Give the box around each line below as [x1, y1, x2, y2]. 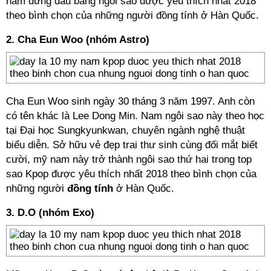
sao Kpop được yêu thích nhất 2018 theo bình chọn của [6, 168, 256, 180]
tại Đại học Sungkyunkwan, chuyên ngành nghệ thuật [6, 125, 245, 136]
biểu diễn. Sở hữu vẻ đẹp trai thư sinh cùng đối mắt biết [6, 139, 258, 151]
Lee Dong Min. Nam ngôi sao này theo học [73, 110, 264, 122]
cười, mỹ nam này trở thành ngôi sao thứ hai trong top [6, 154, 252, 165]
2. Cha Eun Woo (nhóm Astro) [6, 34, 149, 45]
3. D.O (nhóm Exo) [6, 207, 94, 218]
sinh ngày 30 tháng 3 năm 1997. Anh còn [71, 96, 255, 107]
